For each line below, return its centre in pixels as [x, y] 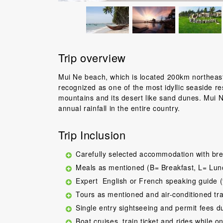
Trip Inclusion [92, 135]
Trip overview [92, 57]
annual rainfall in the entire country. [119, 108]
